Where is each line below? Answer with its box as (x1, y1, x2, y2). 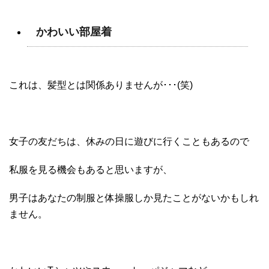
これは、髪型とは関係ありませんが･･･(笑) (9, 80, 193, 91)
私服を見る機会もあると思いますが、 (9, 165, 172, 175)
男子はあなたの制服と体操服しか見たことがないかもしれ (9, 193, 259, 204)
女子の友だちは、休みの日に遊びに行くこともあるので (9, 136, 249, 147)
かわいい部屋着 (36, 26, 112, 38)
